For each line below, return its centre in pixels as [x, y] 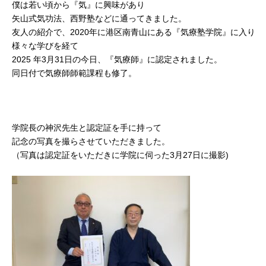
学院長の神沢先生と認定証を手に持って [87, 128]
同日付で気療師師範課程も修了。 [74, 73]
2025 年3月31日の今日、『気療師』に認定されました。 [117, 59]
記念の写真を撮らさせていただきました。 [91, 141]
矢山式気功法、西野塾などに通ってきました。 [99, 18]
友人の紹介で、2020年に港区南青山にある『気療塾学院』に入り [134, 32]
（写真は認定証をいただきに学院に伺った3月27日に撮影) [120, 155]
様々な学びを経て [45, 46]
